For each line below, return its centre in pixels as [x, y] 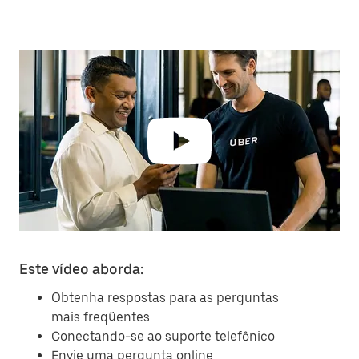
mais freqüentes [101, 317]
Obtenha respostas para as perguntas [165, 298]
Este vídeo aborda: [81, 269]
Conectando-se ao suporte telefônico [163, 336]
